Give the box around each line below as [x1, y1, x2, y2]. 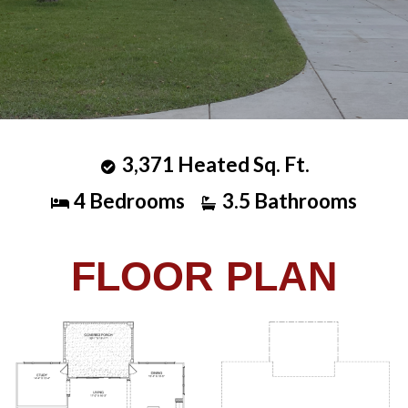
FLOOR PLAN [70, 253, 338, 300]
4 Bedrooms [74, 189, 185, 213]
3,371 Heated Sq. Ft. [121, 152, 310, 177]
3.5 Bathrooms [222, 189, 357, 213]
